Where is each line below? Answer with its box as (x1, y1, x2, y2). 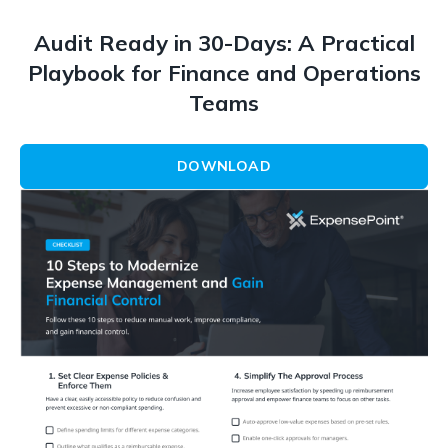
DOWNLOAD (176, 156, 272, 175)
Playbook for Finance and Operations (27, 58, 421, 87)
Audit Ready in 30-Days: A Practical (33, 28, 415, 57)
